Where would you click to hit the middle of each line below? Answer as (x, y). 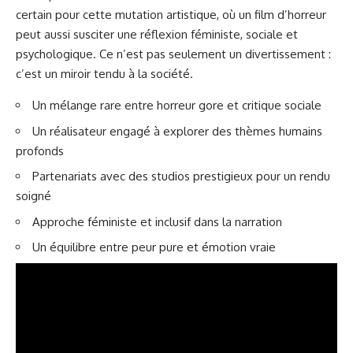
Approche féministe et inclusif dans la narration (157, 221)
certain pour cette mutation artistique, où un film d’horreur (171, 15)
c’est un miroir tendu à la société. (104, 74)
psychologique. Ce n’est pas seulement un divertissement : (173, 54)
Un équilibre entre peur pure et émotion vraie (154, 247)
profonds (40, 150)
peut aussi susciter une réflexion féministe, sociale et (157, 35)
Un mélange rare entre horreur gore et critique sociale (177, 106)
